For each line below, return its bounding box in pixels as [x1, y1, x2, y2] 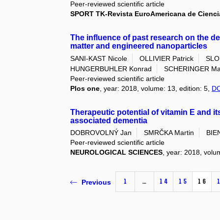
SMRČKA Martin [144, 129, 194, 137]
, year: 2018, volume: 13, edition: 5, [100, 84, 212, 92]
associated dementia [70, 116, 148, 125]
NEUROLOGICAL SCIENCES [70, 148, 163, 157]
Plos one [70, 84, 100, 92]
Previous [82, 178, 111, 186]
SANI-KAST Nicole [70, 54, 128, 62]
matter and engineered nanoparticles [70, 42, 208, 51]
